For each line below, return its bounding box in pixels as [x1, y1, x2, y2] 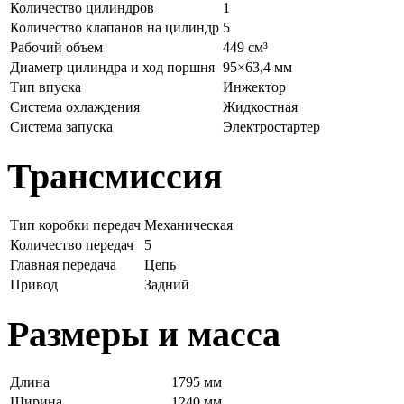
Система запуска [10, 119, 113, 135]
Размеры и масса [7, 313, 280, 354]
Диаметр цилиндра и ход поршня [10, 60, 215, 76]
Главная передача [10, 256, 116, 272]
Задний [144, 276, 189, 292]
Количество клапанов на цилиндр [10, 20, 219, 36]
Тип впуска [10, 79, 81, 96]
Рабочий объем [10, 40, 103, 56]
